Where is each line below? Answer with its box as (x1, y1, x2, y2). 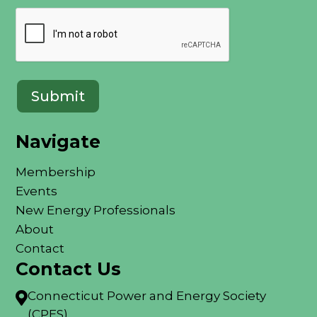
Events (16, 183, 58, 198)
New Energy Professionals (16, 202, 176, 217)
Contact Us (16, 258, 122, 279)
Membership (16, 164, 96, 179)
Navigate (16, 130, 101, 152)
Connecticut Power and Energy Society (28, 288, 267, 303)
